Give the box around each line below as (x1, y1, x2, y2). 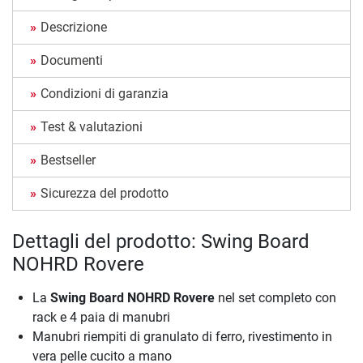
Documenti (41, 53, 103, 69)
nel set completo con (215, 290, 336, 306)
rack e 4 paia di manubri (32, 310, 170, 326)
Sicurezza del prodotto (41, 186, 169, 202)
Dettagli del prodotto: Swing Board (12, 230, 310, 254)
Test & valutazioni (41, 119, 143, 135)
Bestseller (41, 152, 96, 169)
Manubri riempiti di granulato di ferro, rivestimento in (32, 329, 332, 345)
